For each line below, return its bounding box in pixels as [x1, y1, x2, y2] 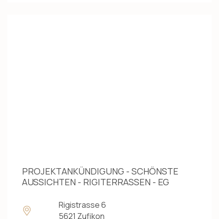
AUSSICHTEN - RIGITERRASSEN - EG [22, 176, 169, 188]
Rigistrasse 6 [59, 199, 106, 211]
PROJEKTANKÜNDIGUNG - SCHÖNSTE [22, 165, 178, 177]
